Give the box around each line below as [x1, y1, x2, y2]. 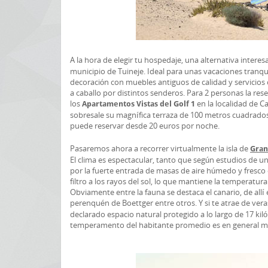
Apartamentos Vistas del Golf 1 [82, 99, 197, 108]
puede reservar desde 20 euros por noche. [70, 120, 220, 131]
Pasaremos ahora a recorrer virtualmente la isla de [70, 143, 250, 154]
